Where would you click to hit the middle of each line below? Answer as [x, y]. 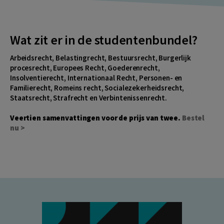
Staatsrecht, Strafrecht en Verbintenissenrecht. [89, 98]
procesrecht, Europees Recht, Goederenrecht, [85, 68]
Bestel [193, 118]
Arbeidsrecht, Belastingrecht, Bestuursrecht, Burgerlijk [100, 58]
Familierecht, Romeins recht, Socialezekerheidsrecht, [97, 88]
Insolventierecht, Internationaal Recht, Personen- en [96, 78]
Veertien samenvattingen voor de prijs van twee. [96, 118]
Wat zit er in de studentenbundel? [104, 39]
